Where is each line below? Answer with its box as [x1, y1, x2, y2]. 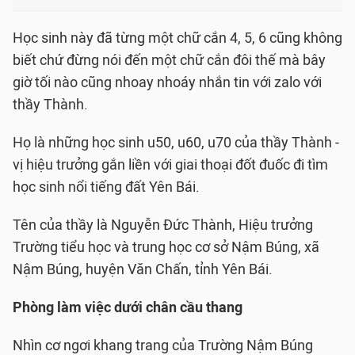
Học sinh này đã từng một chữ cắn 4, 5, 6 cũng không [13, 29, 342, 47]
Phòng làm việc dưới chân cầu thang [13, 299, 242, 316]
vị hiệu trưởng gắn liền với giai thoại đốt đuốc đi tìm [13, 156, 328, 174]
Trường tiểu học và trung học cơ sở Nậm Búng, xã [13, 239, 319, 256]
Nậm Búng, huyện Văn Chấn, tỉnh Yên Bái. [13, 261, 273, 278]
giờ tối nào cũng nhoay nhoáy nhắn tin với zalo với [13, 74, 322, 91]
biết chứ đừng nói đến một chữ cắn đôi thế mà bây [13, 52, 326, 69]
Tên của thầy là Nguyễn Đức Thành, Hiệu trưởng [13, 216, 313, 234]
